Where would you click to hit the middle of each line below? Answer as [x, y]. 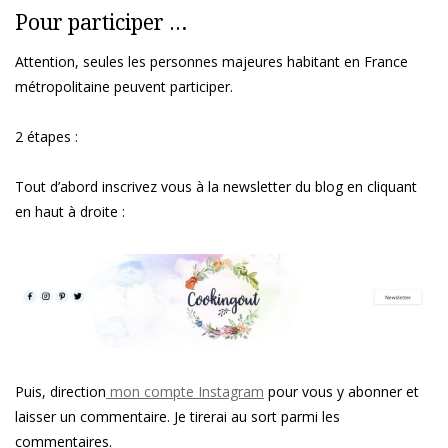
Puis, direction [60, 391]
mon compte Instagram [185, 391]
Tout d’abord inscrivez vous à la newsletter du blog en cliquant [216, 187]
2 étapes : [46, 137]
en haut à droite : [70, 212]
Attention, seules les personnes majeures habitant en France [211, 62]
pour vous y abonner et [341, 391]
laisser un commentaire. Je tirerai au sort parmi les [177, 416]
